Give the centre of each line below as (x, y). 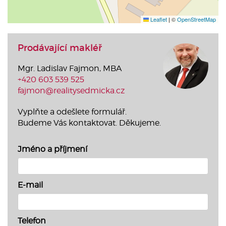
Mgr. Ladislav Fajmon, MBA (70, 68)
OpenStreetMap (196, 19)
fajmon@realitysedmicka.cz (71, 90)
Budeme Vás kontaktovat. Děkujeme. (89, 123)
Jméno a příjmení (52, 149)
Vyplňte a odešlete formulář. (72, 111)
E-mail (30, 185)
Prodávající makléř (60, 48)
